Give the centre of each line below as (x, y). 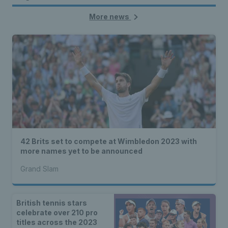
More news (110, 17)
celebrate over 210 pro (57, 212)
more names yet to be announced (81, 151)
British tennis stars (52, 203)
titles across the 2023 (57, 222)
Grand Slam (39, 169)
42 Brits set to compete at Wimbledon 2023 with (109, 141)
